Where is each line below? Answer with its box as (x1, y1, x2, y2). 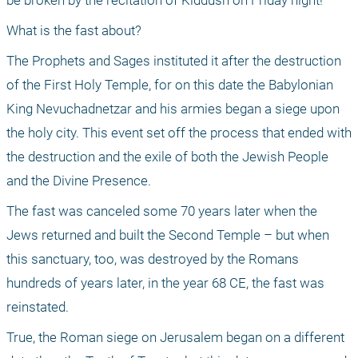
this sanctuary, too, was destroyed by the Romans (6, 251, 299, 268)
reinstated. (6, 299, 72, 316)
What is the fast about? (6, 22, 141, 39)
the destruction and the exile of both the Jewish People (6, 149, 328, 165)
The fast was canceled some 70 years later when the (6, 203, 317, 220)
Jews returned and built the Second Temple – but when (6, 227, 329, 244)
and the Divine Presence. (6, 173, 154, 189)
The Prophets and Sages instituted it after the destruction (6, 53, 341, 70)
